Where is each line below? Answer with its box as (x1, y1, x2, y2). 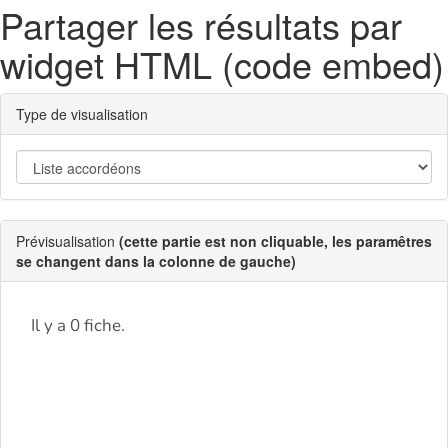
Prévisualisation (16, 231, 119, 251)
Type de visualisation (16, 104, 148, 124)
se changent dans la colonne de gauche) (16, 251, 296, 271)
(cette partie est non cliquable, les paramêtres (119, 231, 432, 251)
